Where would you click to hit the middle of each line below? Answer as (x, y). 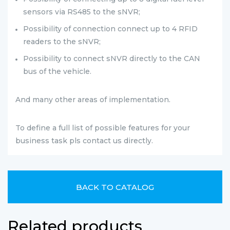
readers (38, 42)
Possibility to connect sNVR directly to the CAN (112, 59)
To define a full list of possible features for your (103, 128)
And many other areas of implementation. (94, 100)
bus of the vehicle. (57, 71)
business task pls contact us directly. (84, 141)
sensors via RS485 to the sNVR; (82, 12)
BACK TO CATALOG (115, 187)
